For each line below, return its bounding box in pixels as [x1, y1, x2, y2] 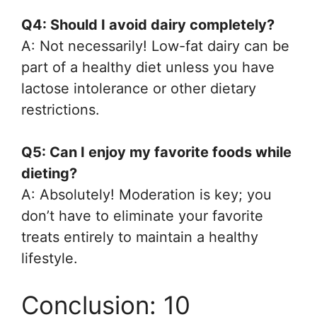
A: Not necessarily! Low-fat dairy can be [21, 37, 289, 54]
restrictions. [21, 100, 100, 118]
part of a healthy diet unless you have [21, 58, 275, 76]
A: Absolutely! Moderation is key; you [21, 185, 272, 203]
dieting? [21, 164, 77, 182]
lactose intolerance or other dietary [21, 79, 256, 97]
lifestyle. [21, 249, 78, 267]
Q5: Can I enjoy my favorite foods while [21, 143, 292, 161]
